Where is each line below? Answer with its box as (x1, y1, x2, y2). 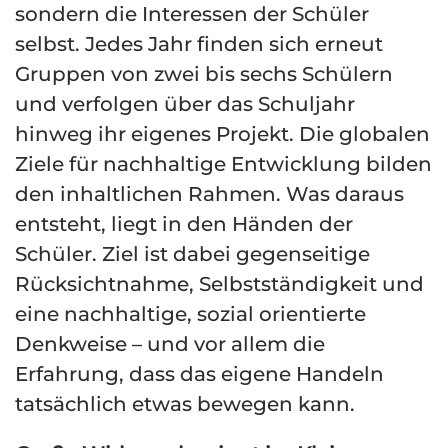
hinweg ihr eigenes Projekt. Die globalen (15, 122, 430, 146)
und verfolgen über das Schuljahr (15, 92, 355, 116)
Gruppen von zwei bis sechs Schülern (15, 62, 393, 86)
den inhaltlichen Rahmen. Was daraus (15, 182, 404, 206)
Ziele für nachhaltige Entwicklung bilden (15, 152, 432, 176)
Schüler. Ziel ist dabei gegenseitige (15, 242, 370, 266)
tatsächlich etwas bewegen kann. (15, 392, 355, 416)
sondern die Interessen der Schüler (15, 2, 369, 26)
